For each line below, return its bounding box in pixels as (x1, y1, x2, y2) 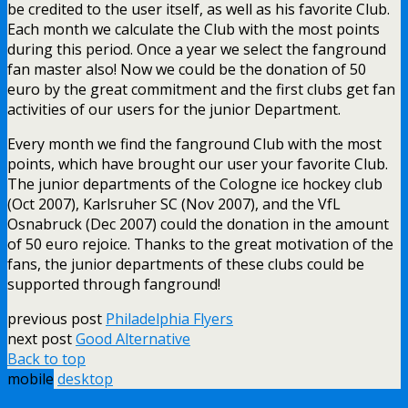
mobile (7, 368, 54, 389)
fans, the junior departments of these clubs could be (7, 253, 364, 274)
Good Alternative (76, 328, 190, 349)
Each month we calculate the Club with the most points (7, 18, 380, 39)
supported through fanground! (7, 273, 220, 294)
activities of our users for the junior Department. (7, 98, 341, 119)
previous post (7, 308, 106, 329)
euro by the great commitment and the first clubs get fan (7, 78, 395, 99)
